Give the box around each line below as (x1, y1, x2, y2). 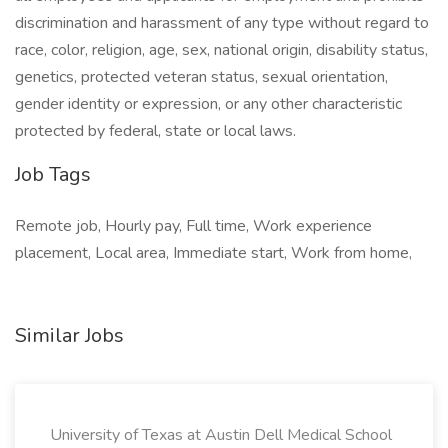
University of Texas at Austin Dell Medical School (50, 424, 392, 446)
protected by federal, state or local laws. (15, 120, 296, 142)
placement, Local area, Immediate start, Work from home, (15, 242, 412, 264)
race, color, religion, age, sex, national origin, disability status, (15, 39, 428, 61)
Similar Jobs (15, 322, 124, 349)
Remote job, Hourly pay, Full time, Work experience (15, 215, 372, 237)
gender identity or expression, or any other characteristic (15, 93, 402, 115)
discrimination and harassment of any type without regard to (15, 12, 429, 34)
